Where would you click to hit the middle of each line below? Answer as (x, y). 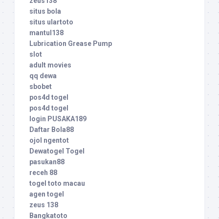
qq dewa (43, 76)
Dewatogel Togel (57, 151)
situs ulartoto (51, 22)
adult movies (50, 65)
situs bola (45, 11)
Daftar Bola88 (52, 130)
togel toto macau (57, 184)
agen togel (47, 194)
